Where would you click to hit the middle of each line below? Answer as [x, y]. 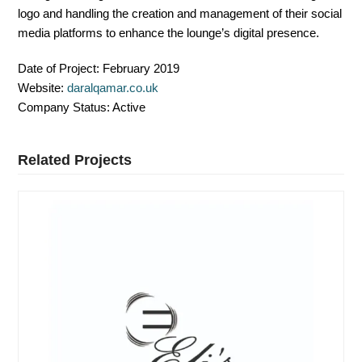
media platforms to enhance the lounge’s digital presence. [169, 32]
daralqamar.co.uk [113, 87]
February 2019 [140, 68]
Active [128, 107]
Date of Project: [59, 68]
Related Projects [75, 159]
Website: [41, 87]
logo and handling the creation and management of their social [180, 13]
